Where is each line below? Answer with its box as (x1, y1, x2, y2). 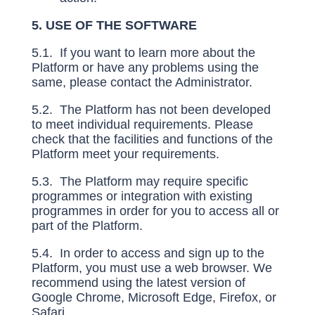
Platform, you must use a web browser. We (31, 261, 272, 275)
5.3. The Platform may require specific (31, 174, 248, 188)
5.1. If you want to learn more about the (31, 46, 255, 60)
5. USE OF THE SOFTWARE (31, 18, 197, 32)
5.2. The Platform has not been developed (31, 103, 271, 117)
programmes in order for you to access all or (31, 204, 279, 218)
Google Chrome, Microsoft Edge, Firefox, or (31, 290, 276, 304)
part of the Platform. (31, 219, 143, 233)
